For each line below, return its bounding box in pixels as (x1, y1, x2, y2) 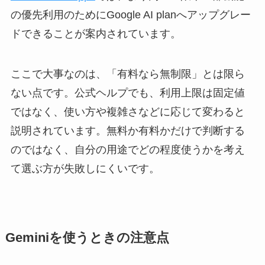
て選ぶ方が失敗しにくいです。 (10, 163, 160, 175)
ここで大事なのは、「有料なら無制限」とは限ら (10, 68, 245, 80)
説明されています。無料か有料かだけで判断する (10, 125, 245, 137)
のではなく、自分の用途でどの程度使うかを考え (10, 144, 245, 156)
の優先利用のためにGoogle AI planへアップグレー (10, 9, 251, 21)
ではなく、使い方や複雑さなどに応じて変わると (10, 106, 245, 118)
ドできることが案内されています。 (10, 28, 181, 40)
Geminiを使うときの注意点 (5, 231, 169, 245)
